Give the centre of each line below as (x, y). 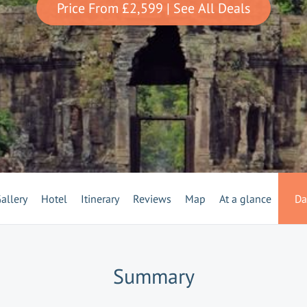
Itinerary (100, 198)
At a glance (245, 198)
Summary (153, 276)
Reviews (152, 198)
